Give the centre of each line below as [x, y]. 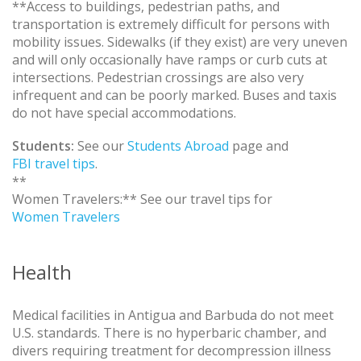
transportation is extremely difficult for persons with [171, 24]
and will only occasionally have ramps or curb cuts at [170, 59]
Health [42, 272]
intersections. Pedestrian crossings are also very [158, 77]
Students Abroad [178, 146]
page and [259, 146]
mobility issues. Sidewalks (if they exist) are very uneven [180, 41]
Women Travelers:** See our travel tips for [142, 199]
